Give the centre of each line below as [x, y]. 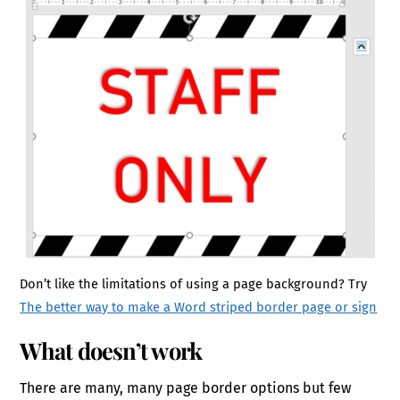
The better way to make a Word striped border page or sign [199, 308]
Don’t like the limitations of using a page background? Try [194, 284]
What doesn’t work [111, 350]
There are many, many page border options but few [186, 388]
